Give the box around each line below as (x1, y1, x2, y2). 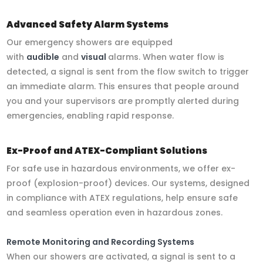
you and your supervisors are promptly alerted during (6, 95, 240, 107)
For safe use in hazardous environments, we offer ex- (6, 162, 236, 174)
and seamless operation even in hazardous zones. (6, 206, 223, 218)
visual (81, 50, 109, 63)
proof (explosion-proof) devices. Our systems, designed (6, 177, 250, 189)
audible (26, 50, 60, 63)
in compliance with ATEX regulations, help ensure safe (6, 191, 238, 204)
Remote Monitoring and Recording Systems (6, 235, 195, 248)
